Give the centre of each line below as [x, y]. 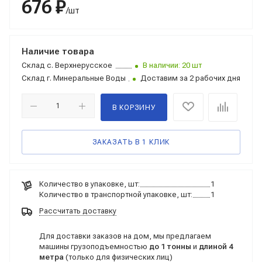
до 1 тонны [170, 246]
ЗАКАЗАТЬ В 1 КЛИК [131, 142]
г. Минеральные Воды [85, 78]
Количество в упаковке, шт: [89, 184]
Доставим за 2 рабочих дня [190, 78]
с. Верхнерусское [79, 65]
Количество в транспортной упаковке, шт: [116, 194]
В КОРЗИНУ [134, 108]
